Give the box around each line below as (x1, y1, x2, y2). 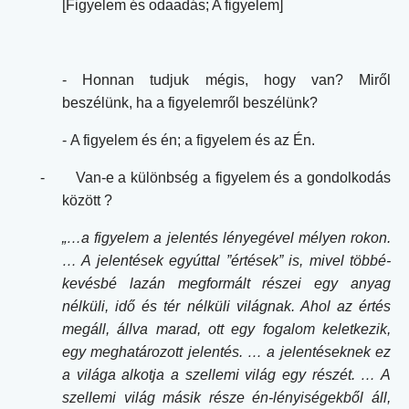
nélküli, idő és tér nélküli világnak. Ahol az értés (62, 298, 391, 314)
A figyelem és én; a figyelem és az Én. (70, 131, 315, 148)
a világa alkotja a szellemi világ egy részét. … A (62, 366, 391, 383)
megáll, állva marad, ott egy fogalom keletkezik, (62, 320, 391, 337)
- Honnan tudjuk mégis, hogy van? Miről (62, 71, 391, 88)
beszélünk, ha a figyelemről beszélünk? (62, 94, 318, 110)
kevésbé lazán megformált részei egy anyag (62, 275, 391, 291)
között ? (62, 192, 120, 208)
